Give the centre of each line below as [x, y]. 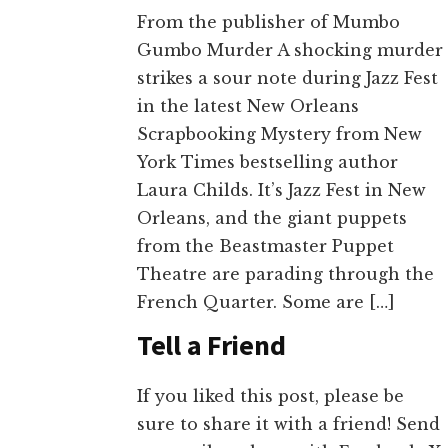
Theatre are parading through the [285, 273]
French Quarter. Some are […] [266, 301]
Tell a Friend [211, 344]
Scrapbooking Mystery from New [279, 133]
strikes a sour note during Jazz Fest [287, 77]
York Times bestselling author [267, 161]
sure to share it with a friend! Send [288, 423]
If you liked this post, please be [270, 395]
